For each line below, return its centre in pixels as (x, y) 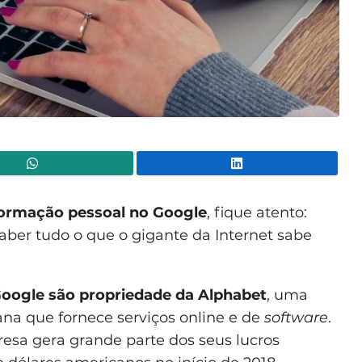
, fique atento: (257, 212)
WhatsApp (165, 163)
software (296, 317)
